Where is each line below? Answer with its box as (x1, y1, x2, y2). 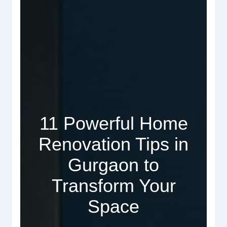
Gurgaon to (68, 154, 159, 175)
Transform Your (51, 175, 176, 196)
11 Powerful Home (39, 112, 188, 134)
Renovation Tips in (39, 133, 188, 155)
